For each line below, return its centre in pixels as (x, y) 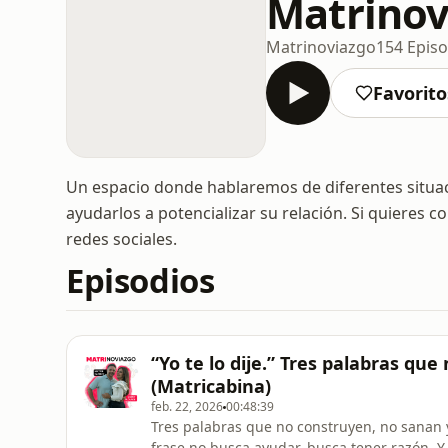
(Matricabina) (211, 386)
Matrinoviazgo (321, 46)
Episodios (140, 280)
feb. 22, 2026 (187, 406)
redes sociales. (121, 239)
